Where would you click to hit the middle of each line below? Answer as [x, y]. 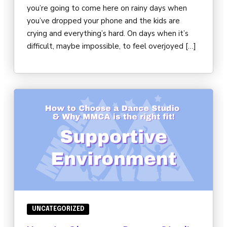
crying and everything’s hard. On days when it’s [108, 34]
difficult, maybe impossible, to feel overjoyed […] [111, 46]
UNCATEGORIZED [58, 210]
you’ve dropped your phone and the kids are [103, 21]
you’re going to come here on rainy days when [107, 8]
